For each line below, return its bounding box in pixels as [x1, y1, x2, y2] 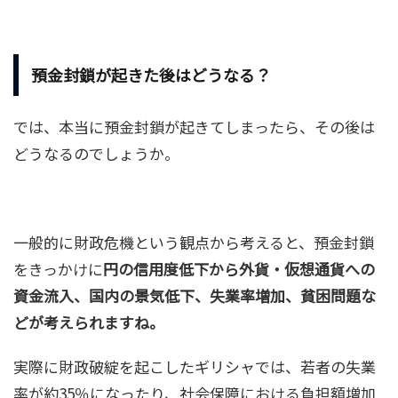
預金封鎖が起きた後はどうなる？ [31, 63, 271, 87]
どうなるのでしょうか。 [13, 142, 179, 165]
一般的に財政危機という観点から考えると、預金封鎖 [13, 231, 374, 254]
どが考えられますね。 [13, 311, 164, 334]
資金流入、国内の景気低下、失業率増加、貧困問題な [13, 284, 376, 307]
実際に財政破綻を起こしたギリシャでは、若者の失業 [13, 355, 376, 378]
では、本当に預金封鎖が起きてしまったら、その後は [13, 115, 375, 139]
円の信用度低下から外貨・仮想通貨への [103, 258, 375, 281]
